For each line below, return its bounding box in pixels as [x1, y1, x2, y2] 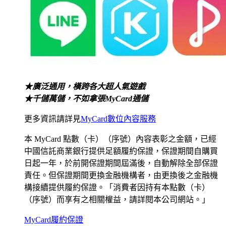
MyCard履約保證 [24, 215, 83, 224]
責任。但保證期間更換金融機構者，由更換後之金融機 [24, 171, 218, 180]
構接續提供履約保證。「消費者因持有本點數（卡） [24, 183, 210, 192]
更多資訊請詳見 [24, 114, 81, 123]
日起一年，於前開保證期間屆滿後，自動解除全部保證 [24, 158, 218, 167]
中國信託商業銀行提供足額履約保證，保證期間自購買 [24, 146, 218, 155]
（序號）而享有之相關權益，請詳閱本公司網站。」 [24, 195, 210, 204]
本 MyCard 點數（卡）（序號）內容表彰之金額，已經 [24, 134, 216, 143]
